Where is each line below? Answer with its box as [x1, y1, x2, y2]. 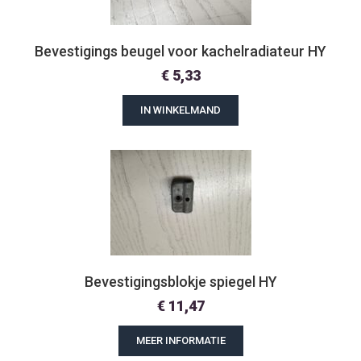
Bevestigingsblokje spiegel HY [84, 273, 277, 290]
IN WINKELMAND [140, 104, 221, 116]
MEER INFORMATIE [135, 334, 226, 346]
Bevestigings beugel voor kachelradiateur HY [35, 43, 326, 60]
